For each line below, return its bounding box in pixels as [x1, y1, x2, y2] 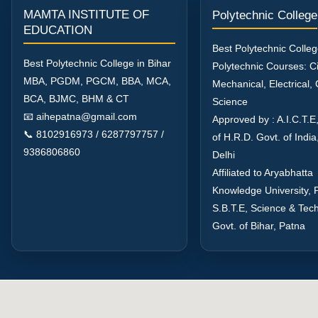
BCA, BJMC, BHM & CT [23, 92, 129, 104]
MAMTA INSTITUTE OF [23, 7, 149, 21]
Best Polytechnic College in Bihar [23, 57, 171, 69]
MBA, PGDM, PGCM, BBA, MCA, [23, 75, 171, 87]
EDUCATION [23, 23, 92, 37]
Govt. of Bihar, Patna [212, 219, 305, 231]
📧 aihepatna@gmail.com [23, 110, 137, 122]
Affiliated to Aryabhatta [212, 166, 313, 178]
